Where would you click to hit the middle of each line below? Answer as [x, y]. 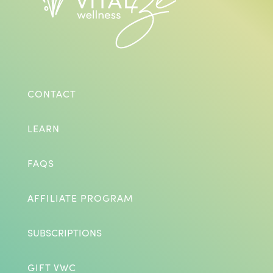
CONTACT [51, 93]
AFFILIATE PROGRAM [80, 197]
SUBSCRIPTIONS [64, 232]
